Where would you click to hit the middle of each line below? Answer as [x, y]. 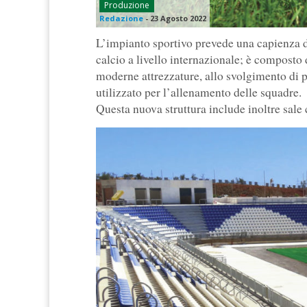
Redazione [121, 19]
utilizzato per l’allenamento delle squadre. [199, 93]
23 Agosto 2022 [178, 19]
